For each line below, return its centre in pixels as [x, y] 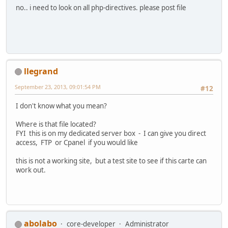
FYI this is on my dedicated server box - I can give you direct [111, 134]
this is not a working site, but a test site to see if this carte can [111, 161]
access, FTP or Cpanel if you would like [77, 143]
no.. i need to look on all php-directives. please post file [101, 8]
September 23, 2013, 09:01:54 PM [58, 87]
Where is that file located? [57, 124]
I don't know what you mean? [61, 106]
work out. [31, 170]
